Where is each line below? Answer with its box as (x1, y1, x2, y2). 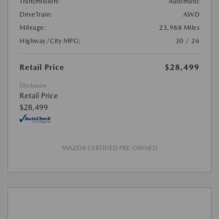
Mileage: (20, 24, 46, 32)
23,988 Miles (159, 24, 199, 32)
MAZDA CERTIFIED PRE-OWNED (62, 144, 157, 152)
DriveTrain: (20, 11, 53, 19)
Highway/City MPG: (20, 37, 81, 45)
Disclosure (20, 82, 46, 89)
